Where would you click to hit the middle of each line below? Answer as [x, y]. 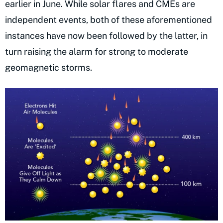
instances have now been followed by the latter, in [106, 35]
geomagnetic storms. [49, 67]
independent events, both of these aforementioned [109, 19]
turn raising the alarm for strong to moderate [97, 51]
